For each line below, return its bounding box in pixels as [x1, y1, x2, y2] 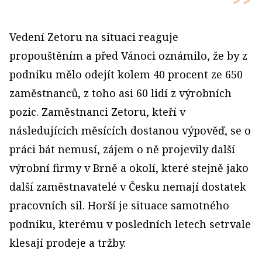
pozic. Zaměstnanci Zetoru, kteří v [9, 105, 185, 119]
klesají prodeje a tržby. [9, 236, 126, 250]
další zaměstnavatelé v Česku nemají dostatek [9, 180, 246, 194]
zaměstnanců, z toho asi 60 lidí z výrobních [9, 86, 232, 100]
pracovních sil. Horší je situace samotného [9, 198, 229, 212]
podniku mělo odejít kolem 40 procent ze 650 [9, 67, 243, 81]
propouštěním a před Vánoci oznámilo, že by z [9, 49, 247, 63]
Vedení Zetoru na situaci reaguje [9, 30, 178, 44]
